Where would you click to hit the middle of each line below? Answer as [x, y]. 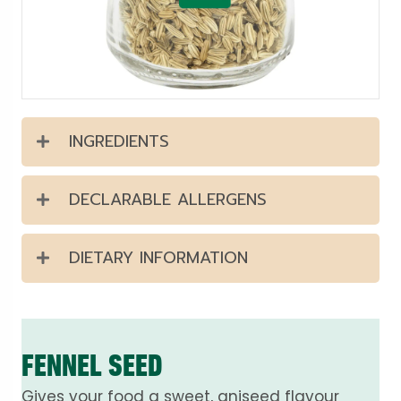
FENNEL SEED [92, 366]
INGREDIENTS [119, 142]
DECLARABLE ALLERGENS [168, 200]
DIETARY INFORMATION [158, 258]
